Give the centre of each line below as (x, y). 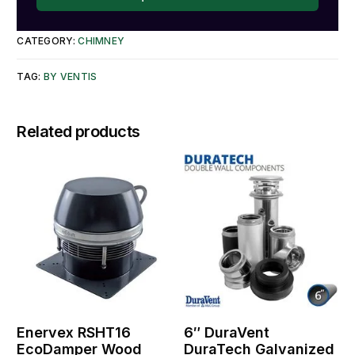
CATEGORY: (48, 40)
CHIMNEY (101, 40)
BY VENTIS (70, 76)
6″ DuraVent (226, 333)
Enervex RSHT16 (74, 333)
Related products (78, 131)
